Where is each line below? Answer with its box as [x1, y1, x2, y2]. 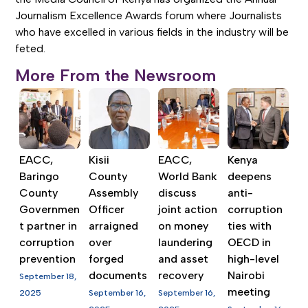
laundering [158, 236, 213, 250]
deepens [227, 170, 272, 184]
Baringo [19, 170, 60, 184]
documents [89, 269, 148, 283]
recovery [158, 269, 204, 283]
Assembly [89, 186, 139, 200]
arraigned [89, 219, 139, 233]
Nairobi [227, 269, 265, 283]
